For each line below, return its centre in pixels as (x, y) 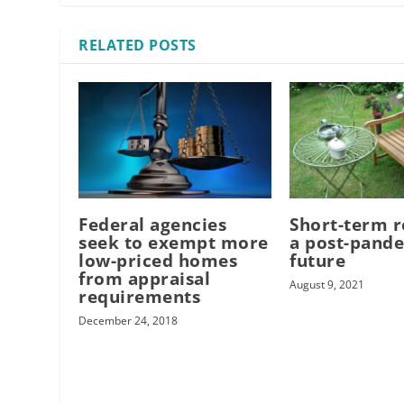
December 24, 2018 (129, 320)
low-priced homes (158, 260)
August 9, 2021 (327, 284)
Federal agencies (153, 224)
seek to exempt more (174, 242)
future (318, 260)
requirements (140, 296)
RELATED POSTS (138, 46)
